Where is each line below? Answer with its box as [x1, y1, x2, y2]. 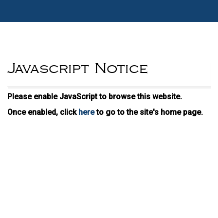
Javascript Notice [7, 63, 148, 74]
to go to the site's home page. [94, 108, 203, 117]
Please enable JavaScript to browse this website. [7, 92, 182, 101]
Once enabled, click [7, 108, 78, 117]
